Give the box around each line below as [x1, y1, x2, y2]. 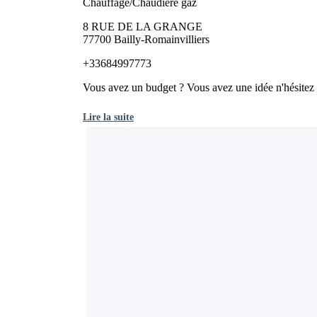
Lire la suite [83, 110, 134, 122]
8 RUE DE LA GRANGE [83, 20, 202, 33]
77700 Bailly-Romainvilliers [83, 33, 209, 45]
